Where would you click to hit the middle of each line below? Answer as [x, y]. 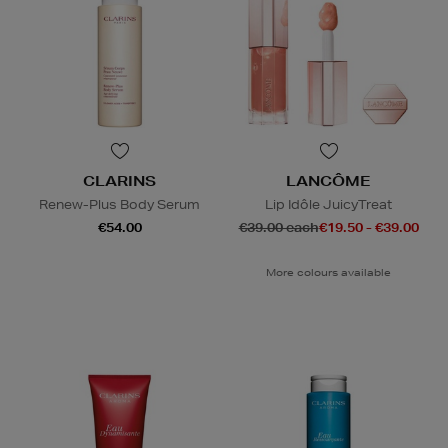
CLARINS [119, 180]
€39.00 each [278, 227]
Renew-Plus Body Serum [119, 204]
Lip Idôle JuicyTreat [328, 204]
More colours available [328, 271]
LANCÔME [328, 180]
